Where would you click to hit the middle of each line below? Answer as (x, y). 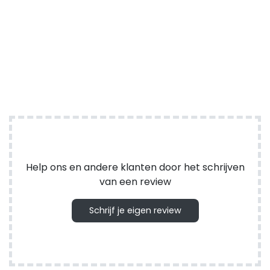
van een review (135, 181)
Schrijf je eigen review (135, 210)
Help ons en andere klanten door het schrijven (135, 167)
